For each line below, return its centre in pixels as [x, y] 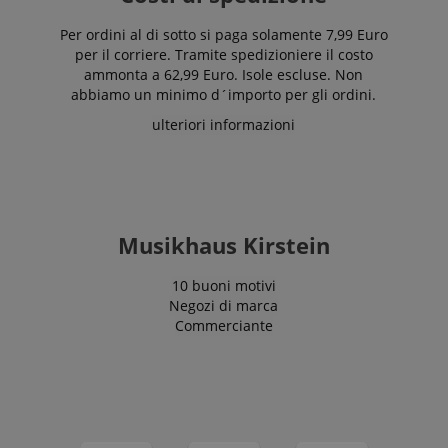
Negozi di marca [223, 305]
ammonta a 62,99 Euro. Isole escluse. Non [223, 74]
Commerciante [223, 325]
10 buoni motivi [223, 285]
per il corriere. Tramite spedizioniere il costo [223, 54]
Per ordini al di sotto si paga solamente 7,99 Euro [223, 34]
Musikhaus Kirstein [223, 245]
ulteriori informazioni [223, 124]
